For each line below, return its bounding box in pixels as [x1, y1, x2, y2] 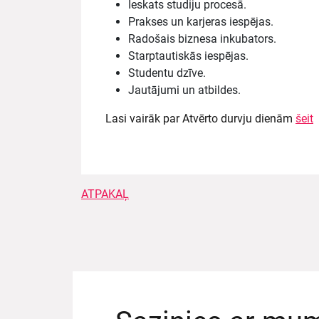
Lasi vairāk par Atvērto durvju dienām [105, 112, 296, 126]
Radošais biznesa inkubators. [128, 32, 276, 46]
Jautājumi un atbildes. [128, 83, 241, 98]
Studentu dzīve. [128, 66, 206, 80]
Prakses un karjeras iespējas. [128, 15, 273, 29]
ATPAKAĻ [81, 187, 129, 202]
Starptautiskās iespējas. [128, 49, 249, 63]
